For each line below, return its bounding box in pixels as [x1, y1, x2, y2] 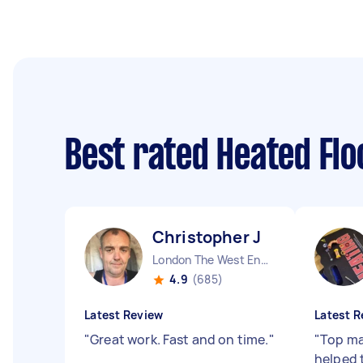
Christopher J [152, 226, 261, 248]
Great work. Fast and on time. [90, 331, 269, 348]
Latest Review [84, 307, 164, 322]
